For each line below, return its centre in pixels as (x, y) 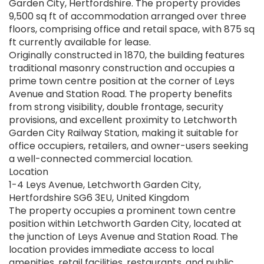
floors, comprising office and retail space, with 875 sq (132, 29)
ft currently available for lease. (80, 42)
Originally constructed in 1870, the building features (127, 55)
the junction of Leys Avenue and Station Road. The (123, 237)
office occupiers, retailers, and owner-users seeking (128, 146)
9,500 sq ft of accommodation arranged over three (128, 16)
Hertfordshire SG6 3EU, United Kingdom (99, 198)
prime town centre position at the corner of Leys (122, 81)
